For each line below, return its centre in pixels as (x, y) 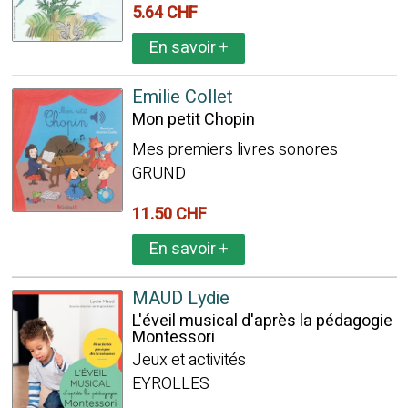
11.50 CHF (173, 214)
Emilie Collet (182, 97)
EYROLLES (170, 384)
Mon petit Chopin (193, 120)
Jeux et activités (189, 360)
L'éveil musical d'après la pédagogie (262, 321)
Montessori (173, 337)
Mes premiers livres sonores (235, 150)
